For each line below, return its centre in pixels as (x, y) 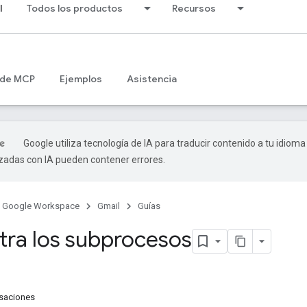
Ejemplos (81, 79)
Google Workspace (41, 206)
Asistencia (152, 79)
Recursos (194, 8)
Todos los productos (75, 8)
